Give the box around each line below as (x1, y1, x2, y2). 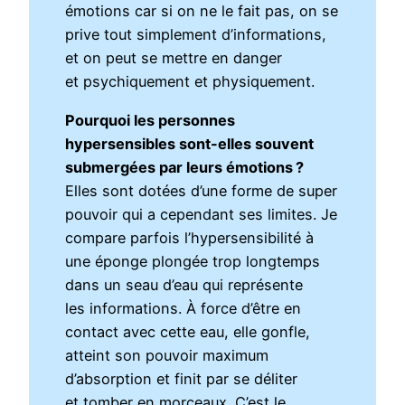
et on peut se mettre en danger (65, 49, 283, 68)
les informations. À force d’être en (65, 298, 302, 317)
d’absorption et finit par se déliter (65, 369, 298, 388)
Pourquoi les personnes (65, 110, 236, 129)
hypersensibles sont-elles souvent (65, 134, 315, 153)
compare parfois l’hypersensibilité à (65, 228, 315, 247)
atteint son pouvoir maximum (65, 345, 269, 364)
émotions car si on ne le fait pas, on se (65, 2, 339, 21)
